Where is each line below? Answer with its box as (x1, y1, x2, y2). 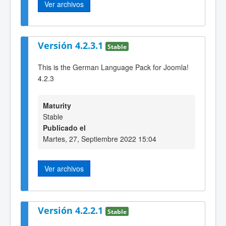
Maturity (43, 100, 71, 111)
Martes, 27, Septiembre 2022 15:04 (43, 134, 156, 144)
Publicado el (43, 123, 86, 133)
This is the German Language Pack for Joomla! (38, 62, 189, 72)
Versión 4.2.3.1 (38, 39, 105, 52)
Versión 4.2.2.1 (38, 204, 105, 216)
